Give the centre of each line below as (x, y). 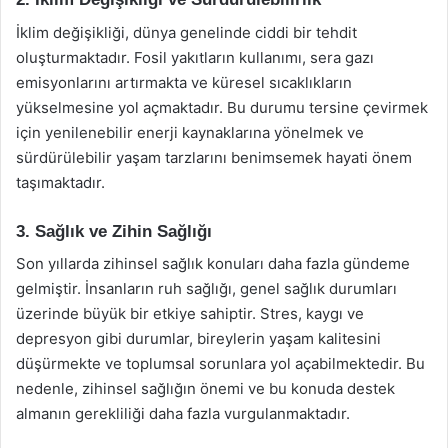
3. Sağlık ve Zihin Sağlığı (114, 231)
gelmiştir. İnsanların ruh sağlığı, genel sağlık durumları (206, 288)
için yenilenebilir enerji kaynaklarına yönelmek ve (190, 132)
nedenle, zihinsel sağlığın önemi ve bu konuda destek (205, 388)
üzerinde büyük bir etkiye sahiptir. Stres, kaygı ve (190, 313)
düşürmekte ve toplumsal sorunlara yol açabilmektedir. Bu (220, 363)
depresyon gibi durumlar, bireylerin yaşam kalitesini (198, 338)
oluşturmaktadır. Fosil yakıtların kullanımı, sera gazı (195, 57)
